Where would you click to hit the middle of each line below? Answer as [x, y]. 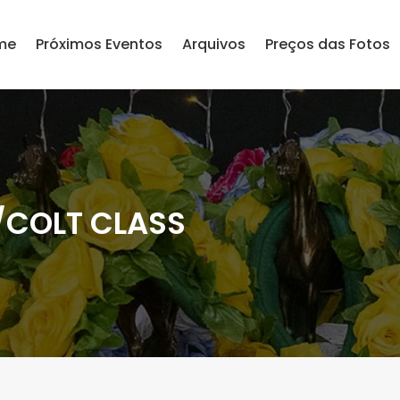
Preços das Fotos [328, 44]
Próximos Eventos [99, 44]
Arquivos [214, 44]
